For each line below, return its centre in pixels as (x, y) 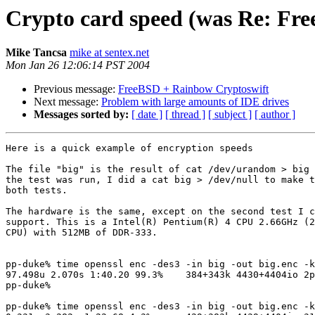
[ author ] (275, 115)
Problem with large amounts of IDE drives (195, 102)
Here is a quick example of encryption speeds (129, 148)
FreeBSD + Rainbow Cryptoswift (193, 89)
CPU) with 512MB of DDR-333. (82, 233)
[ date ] (147, 115)
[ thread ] (185, 115)
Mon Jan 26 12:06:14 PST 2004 (78, 65)
